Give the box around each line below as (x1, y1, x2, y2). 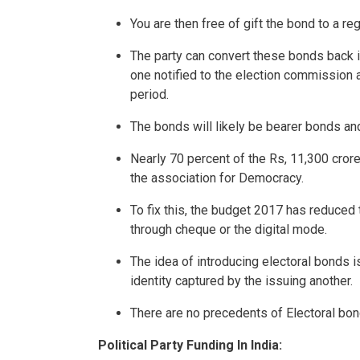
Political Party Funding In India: (98, 337, 282, 354)
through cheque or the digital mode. (130, 222, 327, 238)
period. (130, 87, 169, 103)
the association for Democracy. (130, 170, 304, 186)
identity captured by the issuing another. (130, 273, 353, 289)
